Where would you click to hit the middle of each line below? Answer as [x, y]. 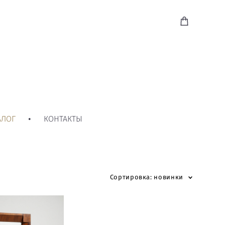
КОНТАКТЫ [63, 119]
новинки [168, 177]
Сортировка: [131, 177]
